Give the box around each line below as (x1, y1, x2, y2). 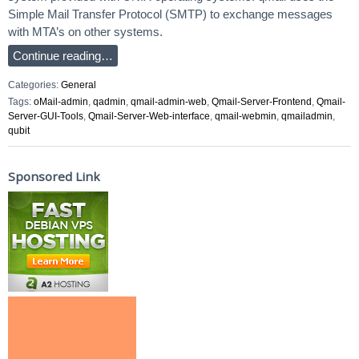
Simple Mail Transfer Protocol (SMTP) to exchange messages (8, 7, 333, 21)
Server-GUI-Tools (8, 111, 83, 123)
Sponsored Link (8, 167, 100, 184)
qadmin (93, 96, 126, 108)
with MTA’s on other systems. (8, 25, 163, 38)
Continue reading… (13, 49, 113, 63)
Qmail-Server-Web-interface (88, 111, 210, 123)
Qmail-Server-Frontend (212, 96, 312, 108)
